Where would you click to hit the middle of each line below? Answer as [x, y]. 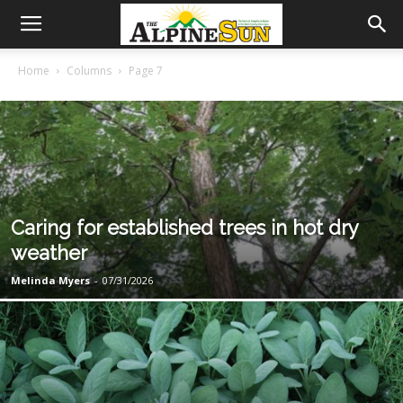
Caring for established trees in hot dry [184, 228]
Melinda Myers [50, 280]
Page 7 [146, 71]
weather [49, 253]
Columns [89, 71]
